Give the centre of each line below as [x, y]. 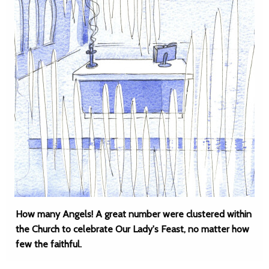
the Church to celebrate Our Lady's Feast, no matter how [132, 229]
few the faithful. [49, 244]
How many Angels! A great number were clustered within [134, 214]
